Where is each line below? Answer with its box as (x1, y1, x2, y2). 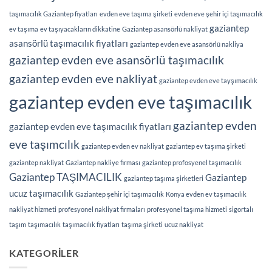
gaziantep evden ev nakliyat (81, 141, 164, 150)
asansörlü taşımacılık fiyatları (9, 38, 128, 49)
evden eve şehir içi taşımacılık (174, 9, 263, 18)
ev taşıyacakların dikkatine (40, 24, 120, 33)
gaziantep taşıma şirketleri (124, 174, 203, 182)
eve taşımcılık (9, 137, 80, 151)
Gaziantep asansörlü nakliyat (122, 24, 208, 33)
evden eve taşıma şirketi (100, 9, 172, 18)
